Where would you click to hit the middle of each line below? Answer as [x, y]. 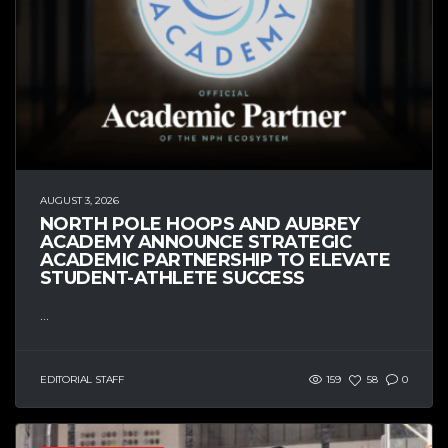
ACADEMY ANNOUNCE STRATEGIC [195, 242]
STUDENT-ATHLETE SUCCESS [172, 278]
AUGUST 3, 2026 [79, 201]
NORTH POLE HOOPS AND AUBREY [200, 224]
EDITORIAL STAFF [82, 379]
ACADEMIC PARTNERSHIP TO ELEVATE [215, 260]
